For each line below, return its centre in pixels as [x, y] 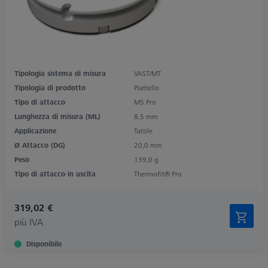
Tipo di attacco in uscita [55, 173]
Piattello [147, 87]
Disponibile [44, 243]
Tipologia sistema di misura [60, 73]
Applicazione [35, 130]
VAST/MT [147, 73]
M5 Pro [145, 102]
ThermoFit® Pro [158, 173]
